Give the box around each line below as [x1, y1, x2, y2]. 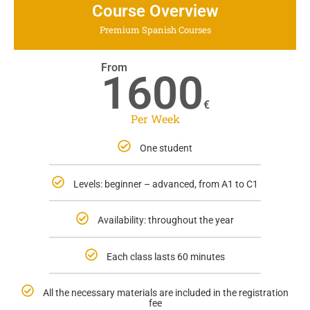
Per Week [130, 111, 180, 126]
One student [139, 143, 192, 154]
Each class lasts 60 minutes [107, 250, 226, 262]
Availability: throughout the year [98, 215, 235, 226]
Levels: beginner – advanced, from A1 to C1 [73, 179, 259, 190]
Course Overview [91, 1, 219, 21]
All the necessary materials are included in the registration [43, 286, 289, 298]
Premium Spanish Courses [99, 24, 211, 36]
